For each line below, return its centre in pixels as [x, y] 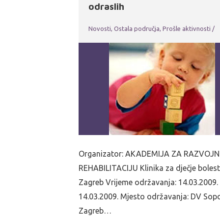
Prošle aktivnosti [187, 28]
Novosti [100, 28]
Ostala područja [137, 28]
